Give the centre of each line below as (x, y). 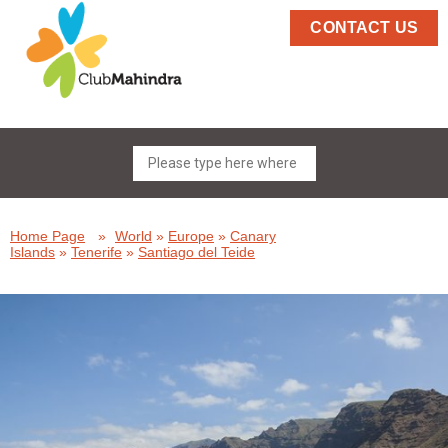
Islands (32, 252)
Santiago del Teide (196, 252)
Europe (191, 236)
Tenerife (96, 252)
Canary (253, 236)
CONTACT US (364, 27)
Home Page (47, 236)
